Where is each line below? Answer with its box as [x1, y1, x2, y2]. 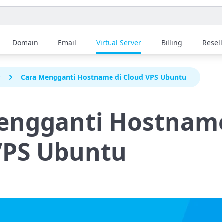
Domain [12, 38, 38, 47]
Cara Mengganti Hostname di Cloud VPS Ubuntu [21, 72, 186, 82]
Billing [161, 38, 182, 47]
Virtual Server [96, 38, 141, 47]
